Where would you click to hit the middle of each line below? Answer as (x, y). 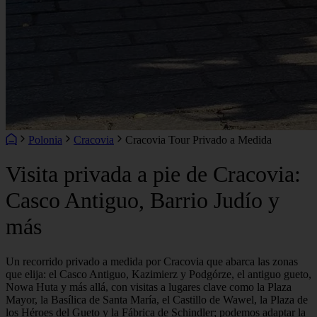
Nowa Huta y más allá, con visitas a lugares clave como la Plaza (149, 287)
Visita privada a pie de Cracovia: (153, 174)
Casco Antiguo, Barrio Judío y (143, 201)
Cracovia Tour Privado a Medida (198, 139)
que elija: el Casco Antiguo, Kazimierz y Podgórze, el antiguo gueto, (158, 274)
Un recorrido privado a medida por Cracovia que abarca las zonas (152, 261)
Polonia (45, 139)
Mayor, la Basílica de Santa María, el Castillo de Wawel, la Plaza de (157, 299)
